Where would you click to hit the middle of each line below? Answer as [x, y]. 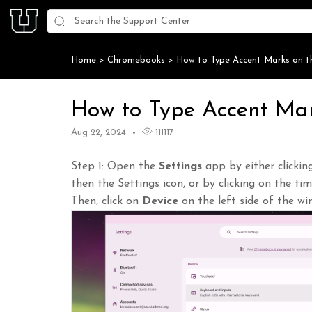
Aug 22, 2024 [99, 132]
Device [160, 201]
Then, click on [107, 201]
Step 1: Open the [115, 166]
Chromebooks [138, 60]
